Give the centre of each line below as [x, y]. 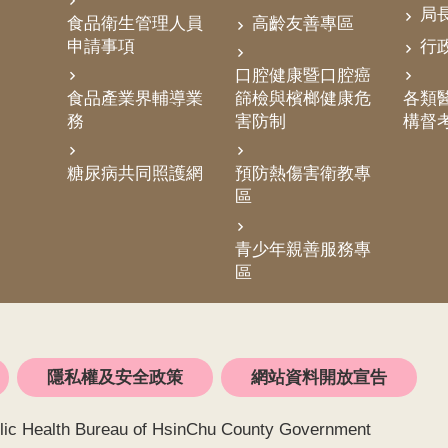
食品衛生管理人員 [135, 23]
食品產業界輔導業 [135, 98]
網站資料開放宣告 [319, 377]
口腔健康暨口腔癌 [303, 75]
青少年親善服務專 [303, 249]
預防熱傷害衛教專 [303, 174]
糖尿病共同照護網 [135, 174]
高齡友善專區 [303, 23]
